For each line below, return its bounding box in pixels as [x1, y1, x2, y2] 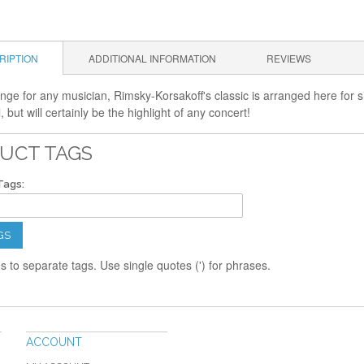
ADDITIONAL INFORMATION [89, 51, 216, 66]
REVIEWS [266, 51, 311, 66]
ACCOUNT [26, 336, 82, 349]
